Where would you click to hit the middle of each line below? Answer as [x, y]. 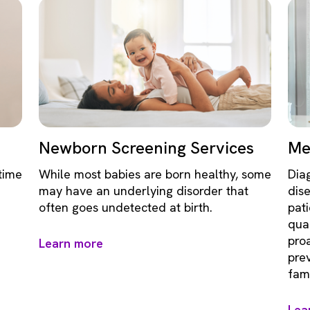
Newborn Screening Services [146, 148]
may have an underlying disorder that [144, 191]
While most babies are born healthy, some [155, 174]
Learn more [71, 243]
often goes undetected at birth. [126, 207]
